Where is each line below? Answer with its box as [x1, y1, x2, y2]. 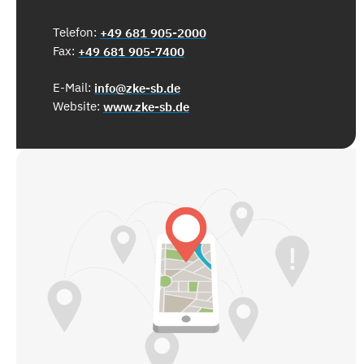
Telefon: [53, 24, 100, 40]
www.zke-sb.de [103, 98, 189, 115]
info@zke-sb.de [94, 80, 180, 96]
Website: [53, 97, 103, 114]
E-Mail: [53, 79, 94, 95]
